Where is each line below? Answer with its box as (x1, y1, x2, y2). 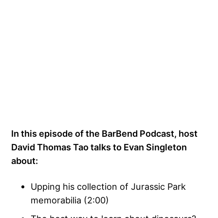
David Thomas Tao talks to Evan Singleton (11, 142, 187, 153)
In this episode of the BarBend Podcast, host (11, 128, 198, 139)
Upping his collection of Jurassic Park (31, 181, 186, 192)
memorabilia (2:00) (31, 195, 109, 206)
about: (11, 155, 38, 166)
